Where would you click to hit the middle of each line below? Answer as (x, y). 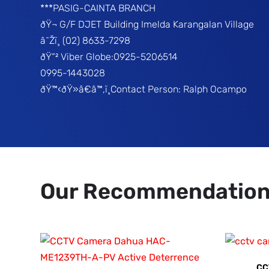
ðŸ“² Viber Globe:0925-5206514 (109, 57)
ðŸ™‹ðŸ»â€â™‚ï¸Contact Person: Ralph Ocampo (144, 89)
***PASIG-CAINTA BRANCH (98, 8)
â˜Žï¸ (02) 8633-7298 (86, 41)
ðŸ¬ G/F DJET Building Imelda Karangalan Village (147, 24)
